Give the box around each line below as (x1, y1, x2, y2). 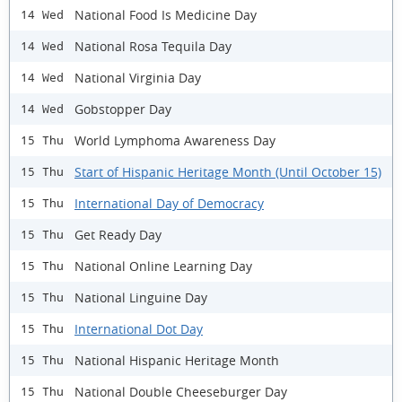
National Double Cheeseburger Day (74, 382, 287, 400)
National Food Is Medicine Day (74, 5, 257, 23)
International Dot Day (74, 319, 203, 337)
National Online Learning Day (74, 257, 252, 275)
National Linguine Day (74, 288, 207, 306)
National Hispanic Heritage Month (74, 351, 279, 369)
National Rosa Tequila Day (74, 37, 232, 55)
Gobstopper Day (74, 100, 171, 118)
